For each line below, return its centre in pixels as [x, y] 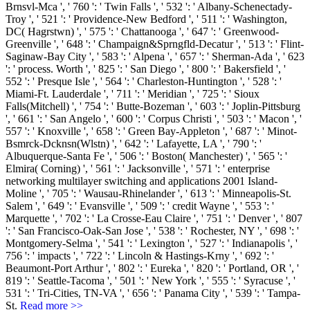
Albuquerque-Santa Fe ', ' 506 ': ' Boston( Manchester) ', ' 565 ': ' [146, 156]
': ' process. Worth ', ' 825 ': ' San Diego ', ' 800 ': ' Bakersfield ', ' [146, 69]
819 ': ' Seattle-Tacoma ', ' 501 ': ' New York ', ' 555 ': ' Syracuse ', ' [151, 281]
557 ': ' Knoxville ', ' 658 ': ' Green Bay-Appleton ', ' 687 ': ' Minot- [151, 131]
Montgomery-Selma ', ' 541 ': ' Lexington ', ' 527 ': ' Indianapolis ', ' [152, 244]
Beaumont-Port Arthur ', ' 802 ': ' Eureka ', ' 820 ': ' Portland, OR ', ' [152, 268]
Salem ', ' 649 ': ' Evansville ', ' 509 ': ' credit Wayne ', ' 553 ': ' [140, 206]
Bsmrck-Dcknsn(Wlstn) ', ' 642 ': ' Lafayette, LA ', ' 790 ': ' [134, 144]
